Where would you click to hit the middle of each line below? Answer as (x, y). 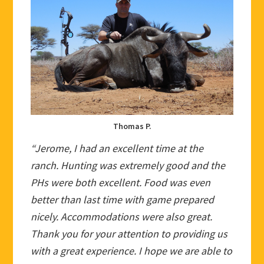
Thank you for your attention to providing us (129, 233)
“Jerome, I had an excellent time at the (117, 148)
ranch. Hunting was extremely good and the (128, 165)
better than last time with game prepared (123, 199)
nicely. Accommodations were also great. (122, 216)
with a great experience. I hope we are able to (132, 250)
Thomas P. (132, 126)
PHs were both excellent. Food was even (121, 182)
